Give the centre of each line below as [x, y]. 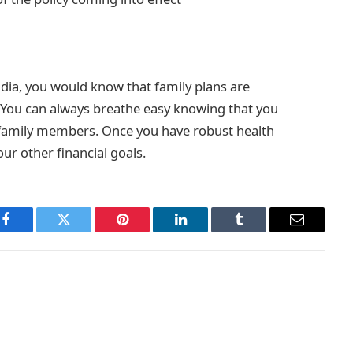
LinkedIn [205, 231]
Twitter [83, 231]
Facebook [32, 231]
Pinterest [146, 231]
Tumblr [258, 231]
